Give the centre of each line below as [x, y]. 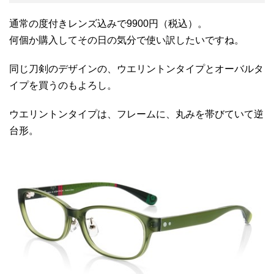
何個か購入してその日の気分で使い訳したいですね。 [127, 40]
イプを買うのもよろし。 [63, 86]
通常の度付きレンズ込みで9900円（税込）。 [108, 24]
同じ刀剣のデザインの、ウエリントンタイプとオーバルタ [136, 69]
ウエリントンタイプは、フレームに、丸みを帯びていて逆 [136, 114]
